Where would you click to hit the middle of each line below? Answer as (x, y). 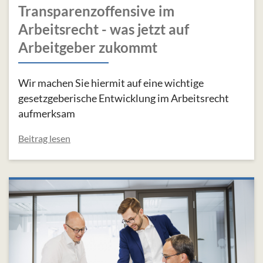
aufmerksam (47, 113)
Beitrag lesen (44, 138)
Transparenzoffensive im (96, 11)
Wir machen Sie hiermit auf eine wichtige (111, 82)
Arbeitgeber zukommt (88, 47)
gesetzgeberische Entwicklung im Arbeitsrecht (124, 98)
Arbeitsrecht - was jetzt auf (104, 29)
